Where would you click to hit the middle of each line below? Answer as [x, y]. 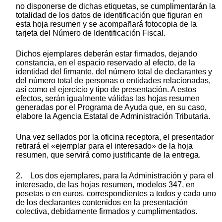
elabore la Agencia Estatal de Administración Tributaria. [113, 116]
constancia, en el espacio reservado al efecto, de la [106, 62]
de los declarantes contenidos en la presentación [102, 202]
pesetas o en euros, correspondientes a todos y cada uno [116, 193]
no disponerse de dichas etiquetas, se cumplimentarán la [116, 6]
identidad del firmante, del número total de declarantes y [114, 71]
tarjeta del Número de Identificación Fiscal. [91, 33]
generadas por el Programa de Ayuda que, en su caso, [111, 107]
